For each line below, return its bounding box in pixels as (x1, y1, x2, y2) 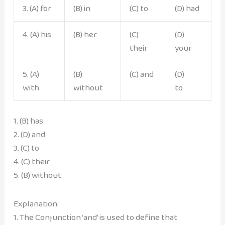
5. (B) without (13, 168, 61, 182)
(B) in (73, 1, 90, 15)
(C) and (129, 67, 154, 81)
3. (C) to (13, 141, 39, 155)
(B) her (73, 27, 97, 41)
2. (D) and (13, 127, 45, 141)
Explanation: (13, 197, 59, 211)
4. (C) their (13, 154, 50, 168)
